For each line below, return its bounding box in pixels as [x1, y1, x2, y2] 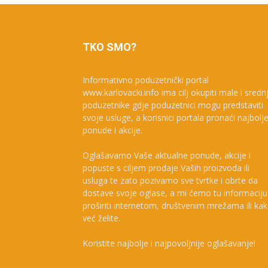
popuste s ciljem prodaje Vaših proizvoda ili [83, 162, 249, 173]
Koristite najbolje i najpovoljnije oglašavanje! [83, 237, 255, 249]
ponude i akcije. [83, 124, 142, 136]
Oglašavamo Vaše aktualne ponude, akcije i [83, 149, 251, 161]
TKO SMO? [83, 40, 136, 53]
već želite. [83, 212, 120, 224]
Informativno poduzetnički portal [83, 74, 209, 86]
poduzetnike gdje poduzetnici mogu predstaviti [83, 99, 263, 111]
